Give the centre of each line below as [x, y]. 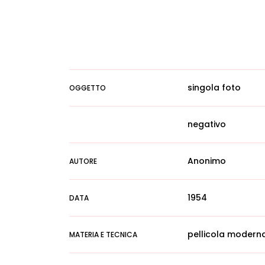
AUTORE [83, 161]
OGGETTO [88, 88]
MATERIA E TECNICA [103, 235]
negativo [207, 124]
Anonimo [207, 161]
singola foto [214, 88]
